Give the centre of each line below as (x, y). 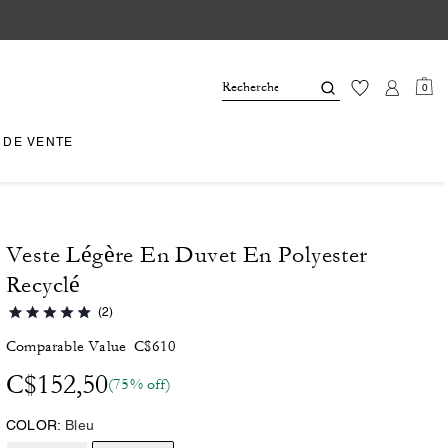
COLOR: (34, 425)
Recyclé (43, 285)
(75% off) (139, 384)
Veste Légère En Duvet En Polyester (187, 255)
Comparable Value (66, 346)
